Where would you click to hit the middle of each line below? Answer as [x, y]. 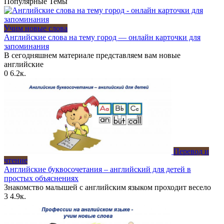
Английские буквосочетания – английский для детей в [97, 169]
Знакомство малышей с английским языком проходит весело [107, 187]
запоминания [26, 46]
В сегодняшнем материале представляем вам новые [92, 55]
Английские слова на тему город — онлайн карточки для [102, 37]
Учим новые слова [36, 28]
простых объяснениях [41, 178]
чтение [16, 160]
